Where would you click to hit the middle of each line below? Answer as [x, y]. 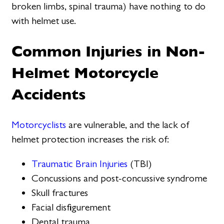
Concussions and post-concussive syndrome [119, 178]
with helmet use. [44, 20]
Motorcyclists [39, 124]
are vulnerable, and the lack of [128, 124]
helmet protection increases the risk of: [90, 139]
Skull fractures [60, 193]
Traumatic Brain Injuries [80, 164]
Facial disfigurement [71, 207]
